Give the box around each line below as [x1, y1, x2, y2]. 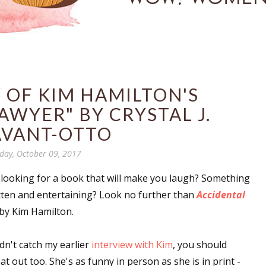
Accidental [197, 188, 245, 201]
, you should [173, 238, 227, 251]
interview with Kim [91, 238, 173, 251]
